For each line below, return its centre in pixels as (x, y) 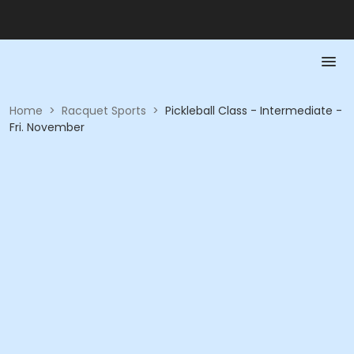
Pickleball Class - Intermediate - (254, 111)
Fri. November (47, 127)
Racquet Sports (104, 111)
